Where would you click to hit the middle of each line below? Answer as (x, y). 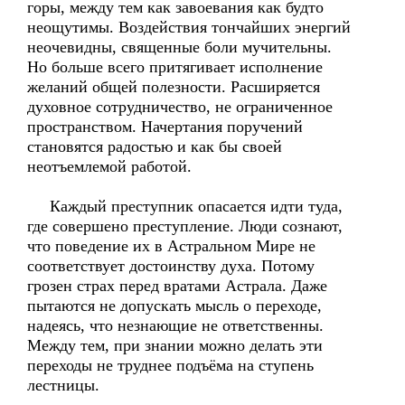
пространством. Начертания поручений (165, 127)
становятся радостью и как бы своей (155, 146)
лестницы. (63, 385)
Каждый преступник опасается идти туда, (185, 206)
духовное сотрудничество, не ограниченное (180, 107)
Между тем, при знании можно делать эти (175, 345)
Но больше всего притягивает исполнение (175, 67)
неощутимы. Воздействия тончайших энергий (189, 27)
